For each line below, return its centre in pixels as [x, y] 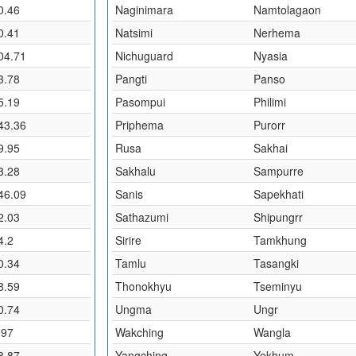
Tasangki [277, 263]
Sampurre [279, 171]
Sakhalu [136, 171]
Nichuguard [145, 56]
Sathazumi [142, 217]
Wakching [140, 332]
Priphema [140, 125]
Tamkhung [281, 240]
